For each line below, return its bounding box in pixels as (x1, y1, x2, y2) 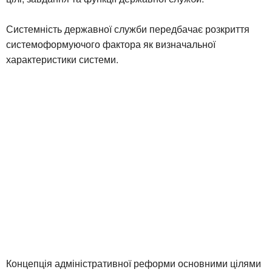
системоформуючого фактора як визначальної (6, 36, 216, 51)
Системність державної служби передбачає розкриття (6, 21, 250, 36)
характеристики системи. (6, 52, 118, 66)
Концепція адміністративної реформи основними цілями (6, 256, 261, 270)
